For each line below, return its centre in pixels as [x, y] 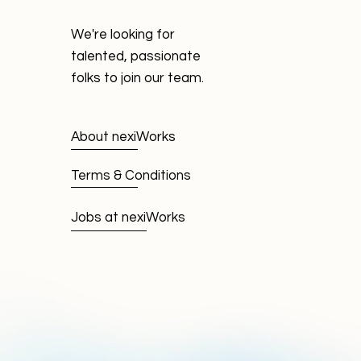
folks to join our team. [137, 79]
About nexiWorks [123, 137]
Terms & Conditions [131, 176]
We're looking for [123, 35]
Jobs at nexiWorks [128, 218]
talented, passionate [136, 57]
